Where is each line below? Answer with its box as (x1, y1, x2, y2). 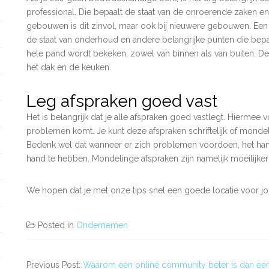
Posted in (38, 220, 76, 230)
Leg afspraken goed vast (26, 91, 222, 111)
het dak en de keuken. (26, 62, 111, 72)
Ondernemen (76, 220, 128, 230)
